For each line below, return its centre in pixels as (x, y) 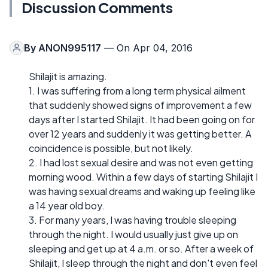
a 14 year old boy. (67, 205)
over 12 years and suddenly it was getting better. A (140, 133)
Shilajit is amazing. (68, 76)
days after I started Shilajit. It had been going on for (142, 119)
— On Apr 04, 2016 (147, 48)
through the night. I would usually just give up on (133, 234)
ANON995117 (70, 48)
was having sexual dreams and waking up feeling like (142, 191)
